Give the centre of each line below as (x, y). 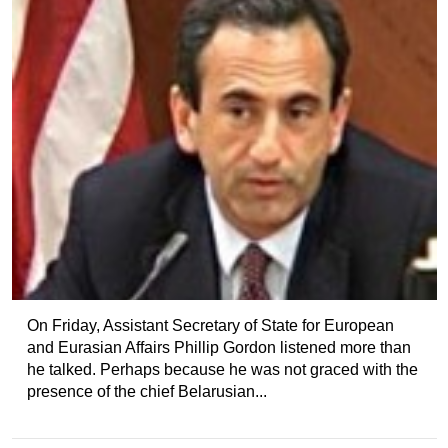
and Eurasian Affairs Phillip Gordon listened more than (218, 347)
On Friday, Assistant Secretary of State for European (210, 325)
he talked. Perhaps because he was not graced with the (222, 369)
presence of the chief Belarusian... (146, 391)
